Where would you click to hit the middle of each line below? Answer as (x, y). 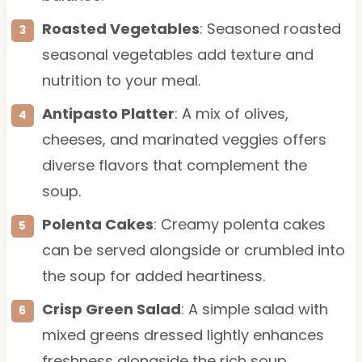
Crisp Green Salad (111, 309)
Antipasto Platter (108, 113)
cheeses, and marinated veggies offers (184, 139)
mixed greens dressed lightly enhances (183, 335)
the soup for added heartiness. (153, 276)
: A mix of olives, (231, 113)
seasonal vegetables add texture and (177, 54)
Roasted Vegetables (120, 28)
